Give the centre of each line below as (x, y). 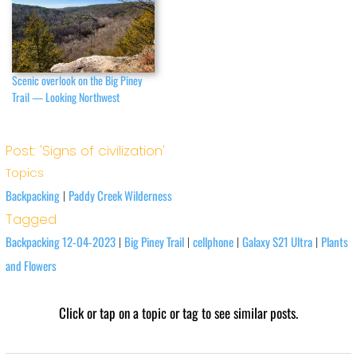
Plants (334, 242)
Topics (24, 173)
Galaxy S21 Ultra (277, 242)
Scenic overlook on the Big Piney (77, 80)
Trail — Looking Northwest (66, 96)
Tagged (31, 220)
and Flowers (31, 266)
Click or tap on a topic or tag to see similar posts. (178, 313)
